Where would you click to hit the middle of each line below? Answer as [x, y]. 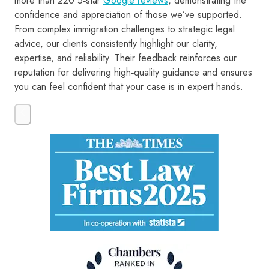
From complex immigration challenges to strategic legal [125, 29]
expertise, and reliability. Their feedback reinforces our [125, 58]
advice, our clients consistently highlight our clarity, [116, 44]
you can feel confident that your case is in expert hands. [129, 87]
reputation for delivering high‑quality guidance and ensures [133, 73]
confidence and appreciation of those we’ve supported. [128, 15]
